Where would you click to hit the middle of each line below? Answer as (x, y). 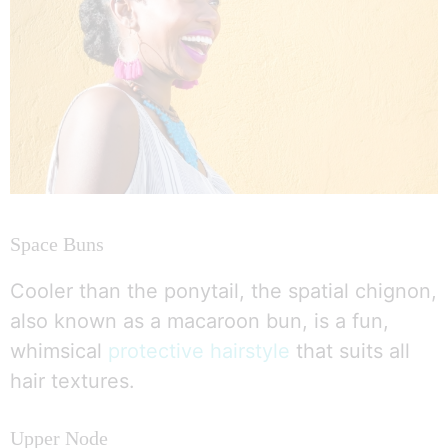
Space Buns (57, 243)
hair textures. (72, 380)
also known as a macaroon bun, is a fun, (199, 320)
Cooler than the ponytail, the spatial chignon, (223, 290)
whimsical (59, 350)
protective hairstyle (199, 350)
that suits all (350, 350)
